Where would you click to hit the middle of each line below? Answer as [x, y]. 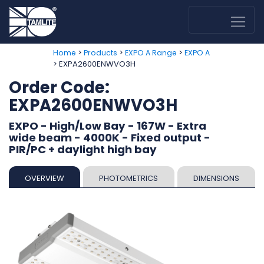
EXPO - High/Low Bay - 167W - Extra [108, 126]
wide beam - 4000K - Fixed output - [110, 138]
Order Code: [59, 88]
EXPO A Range [151, 53]
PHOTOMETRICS [129, 178]
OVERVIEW [45, 178]
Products [100, 53]
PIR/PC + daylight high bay [83, 149]
